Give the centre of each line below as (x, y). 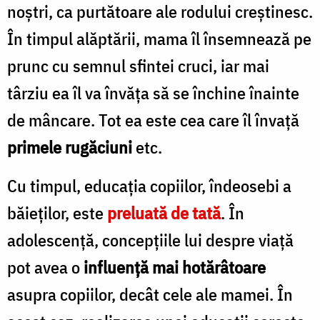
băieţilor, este (57, 212)
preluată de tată (164, 212)
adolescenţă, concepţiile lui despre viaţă (150, 240)
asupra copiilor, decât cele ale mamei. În (150, 294)
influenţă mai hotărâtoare (175, 267)
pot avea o (45, 267)
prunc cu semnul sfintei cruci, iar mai (138, 65)
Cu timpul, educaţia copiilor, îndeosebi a (149, 185)
